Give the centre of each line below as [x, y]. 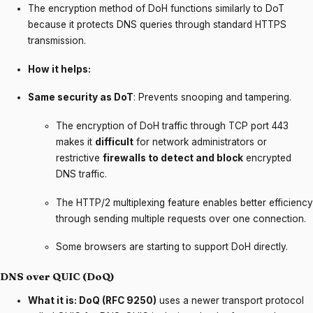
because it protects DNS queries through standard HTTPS [157, 24]
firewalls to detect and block [173, 158]
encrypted [267, 158]
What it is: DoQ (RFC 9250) [92, 301]
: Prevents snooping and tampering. [212, 97]
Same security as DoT [81, 97]
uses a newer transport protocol [230, 301]
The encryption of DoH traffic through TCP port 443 [172, 126]
